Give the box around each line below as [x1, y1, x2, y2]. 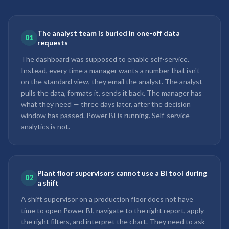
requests [37, 38, 68, 47]
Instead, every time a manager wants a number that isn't [21, 66, 200, 75]
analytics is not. [21, 122, 70, 131]
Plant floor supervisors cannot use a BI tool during [37, 169, 207, 177]
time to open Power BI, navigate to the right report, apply [21, 206, 204, 215]
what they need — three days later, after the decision [21, 100, 191, 108]
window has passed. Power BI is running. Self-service [21, 111, 190, 120]
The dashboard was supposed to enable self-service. [21, 55, 189, 63]
